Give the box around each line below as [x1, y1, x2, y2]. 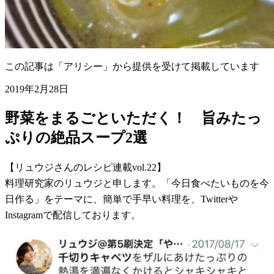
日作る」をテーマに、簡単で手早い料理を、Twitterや [5, 193, 238, 204]
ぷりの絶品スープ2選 [5, 129, 147, 146]
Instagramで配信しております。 [5, 209, 141, 220]
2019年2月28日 [5, 83, 68, 94]
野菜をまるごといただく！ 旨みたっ [5, 109, 262, 126]
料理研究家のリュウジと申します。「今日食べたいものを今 [5, 177, 269, 188]
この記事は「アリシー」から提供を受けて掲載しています [5, 61, 259, 72]
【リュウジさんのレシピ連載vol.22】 [5, 161, 166, 172]
